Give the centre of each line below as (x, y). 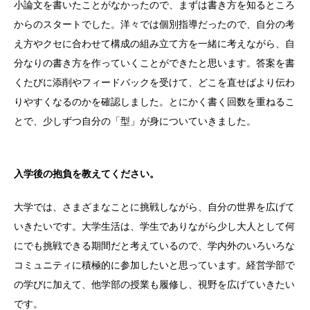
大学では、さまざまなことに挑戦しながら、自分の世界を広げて (154, 207)
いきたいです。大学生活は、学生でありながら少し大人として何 (154, 227)
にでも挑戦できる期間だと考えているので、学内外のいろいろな (154, 246)
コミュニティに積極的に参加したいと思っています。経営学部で (154, 265)
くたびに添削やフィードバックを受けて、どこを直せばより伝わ (154, 83)
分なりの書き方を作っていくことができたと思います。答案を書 (154, 63)
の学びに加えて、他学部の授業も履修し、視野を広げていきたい (154, 285)
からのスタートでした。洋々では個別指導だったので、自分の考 (154, 25)
